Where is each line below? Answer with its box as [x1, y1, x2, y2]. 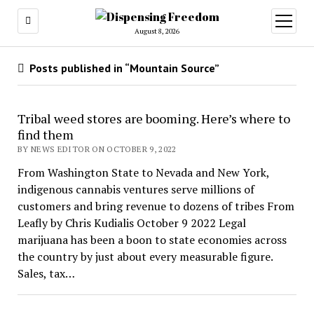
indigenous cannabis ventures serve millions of [17, 182, 254, 197]
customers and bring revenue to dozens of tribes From [17, 198, 294, 214]
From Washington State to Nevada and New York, [17, 165, 269, 180]
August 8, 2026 [135, 27, 179, 36]
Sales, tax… [17, 266, 75, 281]
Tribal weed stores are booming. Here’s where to [17, 110, 290, 127]
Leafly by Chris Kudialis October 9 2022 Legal [17, 215, 246, 231]
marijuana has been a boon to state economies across [17, 232, 287, 247]
